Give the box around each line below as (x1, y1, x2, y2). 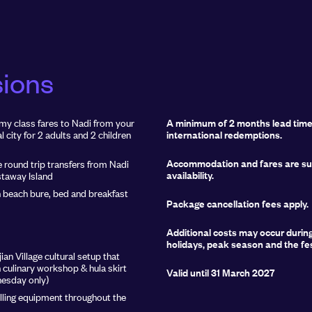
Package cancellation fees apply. (166, 196, 309, 211)
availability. (166, 167, 214, 182)
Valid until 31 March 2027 (166, 265, 274, 280)
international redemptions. (166, 127, 282, 142)
